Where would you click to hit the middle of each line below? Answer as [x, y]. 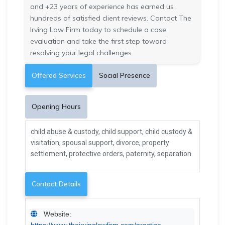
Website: [57, 214]
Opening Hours [56, 106]
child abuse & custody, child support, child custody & [111, 131]
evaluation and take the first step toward [98, 41]
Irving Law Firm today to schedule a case [98, 29]
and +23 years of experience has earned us [102, 6]
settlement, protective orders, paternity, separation [111, 153]
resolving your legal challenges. [82, 52]
